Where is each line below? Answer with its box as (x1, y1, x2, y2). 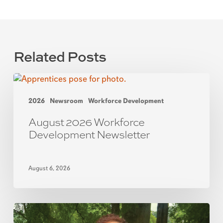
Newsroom (49, 97, 83, 105)
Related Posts (13, 46, 106, 66)
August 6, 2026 (28, 164, 70, 173)
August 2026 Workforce (28, 113, 144, 129)
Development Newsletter (28, 126, 150, 142)
